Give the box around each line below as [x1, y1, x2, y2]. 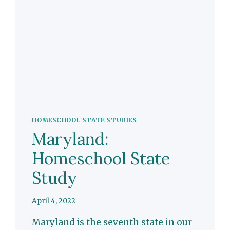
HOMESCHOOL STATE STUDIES [32, 116, 137, 124]
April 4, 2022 [32, 197, 76, 206]
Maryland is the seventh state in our [32, 217, 193, 228]
